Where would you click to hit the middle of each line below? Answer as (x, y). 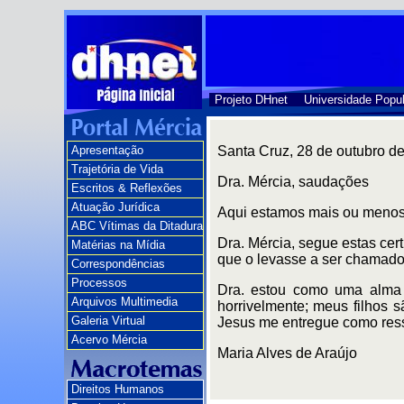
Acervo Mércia (109, 340)
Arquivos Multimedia (124, 302)
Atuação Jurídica (115, 207)
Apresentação (107, 150)
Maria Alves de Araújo (287, 353)
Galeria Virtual (108, 321)
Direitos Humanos (117, 389)
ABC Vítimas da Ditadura (137, 226)
